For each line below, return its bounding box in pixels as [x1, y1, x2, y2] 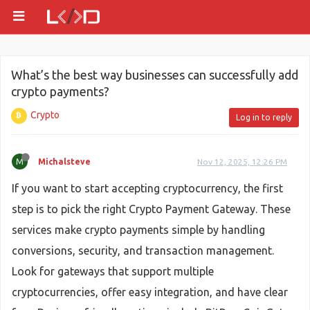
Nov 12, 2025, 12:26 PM [197, 157, 287, 166]
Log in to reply [236, 113, 292, 122]
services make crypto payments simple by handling [12, 224, 265, 236]
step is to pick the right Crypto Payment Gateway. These [12, 203, 291, 215]
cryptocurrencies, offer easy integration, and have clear [12, 286, 288, 298]
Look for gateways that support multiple [12, 265, 214, 277]
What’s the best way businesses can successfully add [11, 68, 298, 82]
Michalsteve [38, 157, 91, 166]
